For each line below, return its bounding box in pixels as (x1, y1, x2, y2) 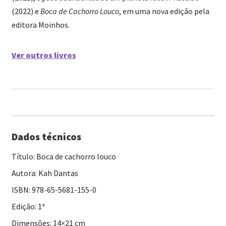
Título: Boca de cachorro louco (11, 151, 116, 162)
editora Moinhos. (11, 19, 70, 30)
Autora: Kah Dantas (11, 168, 78, 179)
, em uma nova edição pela (119, 6, 209, 16)
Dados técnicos (11, 130, 81, 143)
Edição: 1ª (11, 201, 45, 212)
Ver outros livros (11, 50, 76, 61)
